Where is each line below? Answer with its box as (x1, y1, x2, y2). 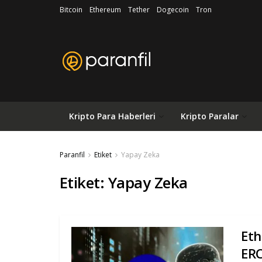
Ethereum (89, 5, 121, 15)
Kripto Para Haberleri (69, 111, 156, 122)
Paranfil (60, 150, 85, 160)
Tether (128, 5, 150, 15)
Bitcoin (60, 5, 82, 15)
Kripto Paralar (181, 111, 239, 122)
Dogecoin (157, 5, 189, 15)
